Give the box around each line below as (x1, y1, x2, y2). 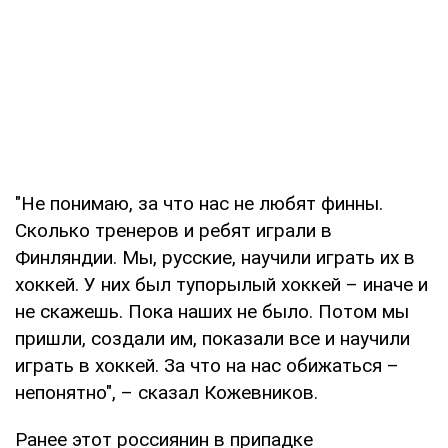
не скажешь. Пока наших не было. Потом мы (15, 300, 409, 324)
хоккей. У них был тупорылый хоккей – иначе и (15, 273, 428, 297)
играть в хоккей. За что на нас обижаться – (15, 354, 399, 378)
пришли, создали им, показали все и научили (15, 327, 410, 351)
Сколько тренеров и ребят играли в (15, 219, 332, 243)
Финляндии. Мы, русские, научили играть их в (15, 246, 415, 270)
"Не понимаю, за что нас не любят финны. (15, 192, 383, 216)
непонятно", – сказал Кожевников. (15, 381, 318, 405)
